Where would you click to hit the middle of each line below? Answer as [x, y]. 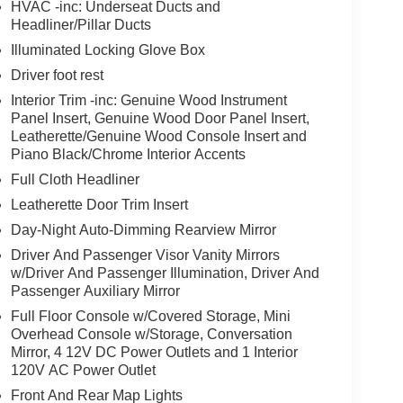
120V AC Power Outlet [83, 371]
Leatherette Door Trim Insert [99, 205]
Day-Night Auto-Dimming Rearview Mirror [143, 230]
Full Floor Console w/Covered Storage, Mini [150, 317]
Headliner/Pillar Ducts [81, 25]
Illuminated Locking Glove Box [107, 50]
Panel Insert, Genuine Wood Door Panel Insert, [160, 119]
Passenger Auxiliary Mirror [95, 291]
